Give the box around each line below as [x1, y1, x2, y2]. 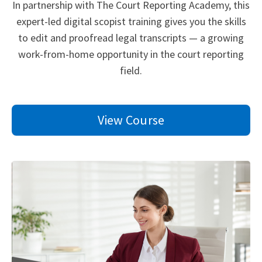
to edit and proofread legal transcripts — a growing [18, 31, 244, 45]
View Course [97, 112, 165, 129]
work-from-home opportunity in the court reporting [18, 47, 244, 61]
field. [120, 64, 142, 78]
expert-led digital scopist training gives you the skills [16, 15, 246, 29]
